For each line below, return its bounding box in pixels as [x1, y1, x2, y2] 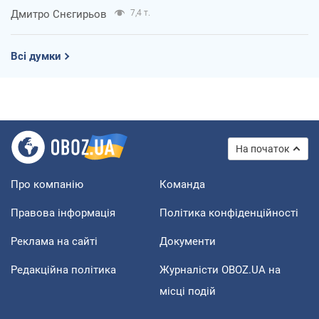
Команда [159, 177, 205, 191]
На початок [236, 142, 290, 155]
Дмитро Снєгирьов [11, 7, 107, 21]
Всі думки [11, 49, 61, 63]
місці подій [159, 284, 216, 298]
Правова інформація [11, 206, 115, 219]
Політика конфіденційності [159, 206, 298, 219]
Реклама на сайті [11, 234, 98, 248]
